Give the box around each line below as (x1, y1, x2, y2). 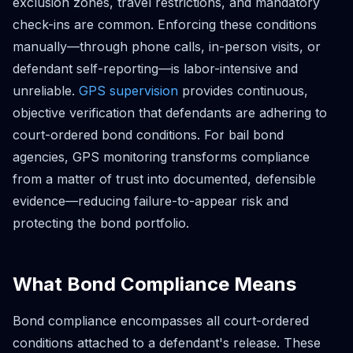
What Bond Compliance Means (13, 272, 296, 295)
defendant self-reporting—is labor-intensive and (13, 60, 298, 76)
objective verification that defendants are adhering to (13, 104, 327, 121)
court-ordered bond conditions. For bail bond (13, 126, 284, 143)
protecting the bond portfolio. (13, 214, 189, 231)
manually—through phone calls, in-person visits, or (13, 38, 321, 54)
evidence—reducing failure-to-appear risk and (13, 192, 288, 209)
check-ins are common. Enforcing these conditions (13, 16, 317, 32)
